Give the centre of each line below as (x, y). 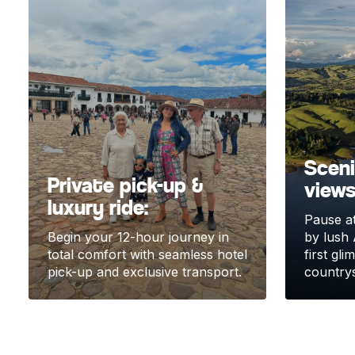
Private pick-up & (125, 185)
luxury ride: (98, 208)
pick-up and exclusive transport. (145, 272)
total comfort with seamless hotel (147, 255)
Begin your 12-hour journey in (138, 237)
